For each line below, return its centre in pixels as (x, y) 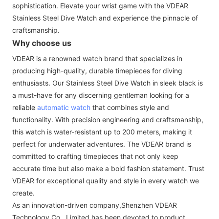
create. (23, 193)
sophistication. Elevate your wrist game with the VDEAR (100, 5)
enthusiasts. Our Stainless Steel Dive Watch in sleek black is (108, 83)
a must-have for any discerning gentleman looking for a (101, 95)
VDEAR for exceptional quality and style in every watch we (106, 180)
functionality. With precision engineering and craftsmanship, (108, 119)
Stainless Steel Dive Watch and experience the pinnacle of (105, 18)
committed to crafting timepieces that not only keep (95, 156)
